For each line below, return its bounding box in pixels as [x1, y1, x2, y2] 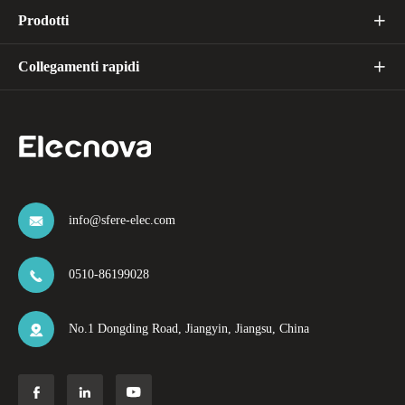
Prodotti [18, 13, 69, 29]
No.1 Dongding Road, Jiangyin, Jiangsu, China [69, 322, 309, 336]
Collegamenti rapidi [18, 59, 139, 75]
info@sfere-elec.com [69, 213, 175, 228]
